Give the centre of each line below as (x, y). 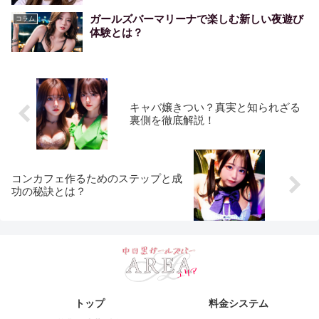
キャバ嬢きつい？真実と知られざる (215, 108)
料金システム (239, 304)
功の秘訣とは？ (49, 192)
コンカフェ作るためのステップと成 (97, 179)
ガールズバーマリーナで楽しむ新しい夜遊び (197, 19)
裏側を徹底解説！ (173, 120)
